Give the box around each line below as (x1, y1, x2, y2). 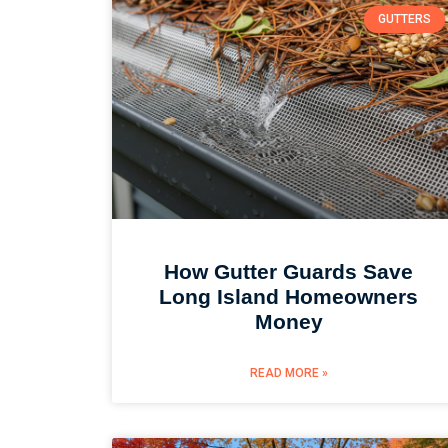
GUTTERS (377, 12, 431, 27)
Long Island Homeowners (159, 285, 419, 309)
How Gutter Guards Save (164, 260, 414, 284)
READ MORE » (249, 366, 328, 381)
